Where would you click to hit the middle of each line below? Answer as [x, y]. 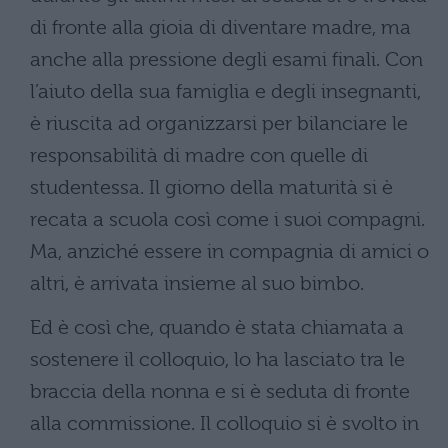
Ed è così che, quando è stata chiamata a [217, 327]
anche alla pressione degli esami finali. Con [226, 59]
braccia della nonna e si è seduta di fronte [220, 391]
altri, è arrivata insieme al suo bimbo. [197, 283]
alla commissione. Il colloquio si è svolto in [224, 423]
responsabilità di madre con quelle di [199, 155]
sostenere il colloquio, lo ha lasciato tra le [217, 359]
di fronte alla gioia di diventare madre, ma [220, 27]
